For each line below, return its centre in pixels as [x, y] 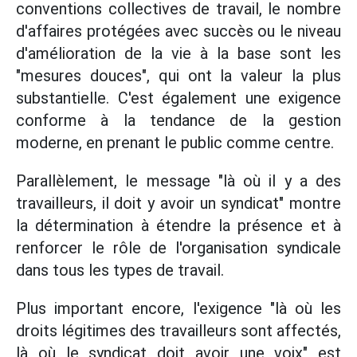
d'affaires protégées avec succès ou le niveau [178, 31]
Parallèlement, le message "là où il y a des [178, 181]
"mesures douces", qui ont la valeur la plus [178, 76]
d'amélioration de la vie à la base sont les [178, 54]
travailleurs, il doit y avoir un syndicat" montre [178, 204]
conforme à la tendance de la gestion [178, 121]
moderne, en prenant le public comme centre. [175, 143]
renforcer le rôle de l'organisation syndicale [178, 248]
